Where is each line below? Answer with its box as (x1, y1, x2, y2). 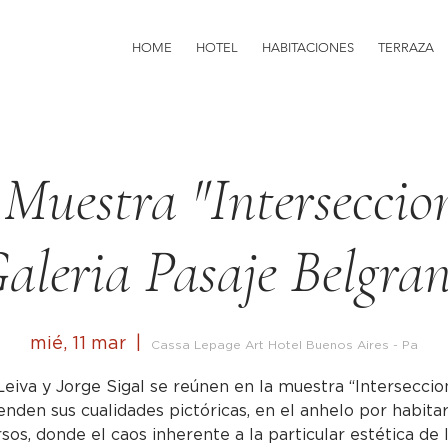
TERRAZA (377, 40, 434, 55)
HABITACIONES (261, 40, 354, 55)
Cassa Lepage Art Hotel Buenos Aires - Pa (150, 339, 418, 351)
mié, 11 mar (29, 335, 126, 353)
